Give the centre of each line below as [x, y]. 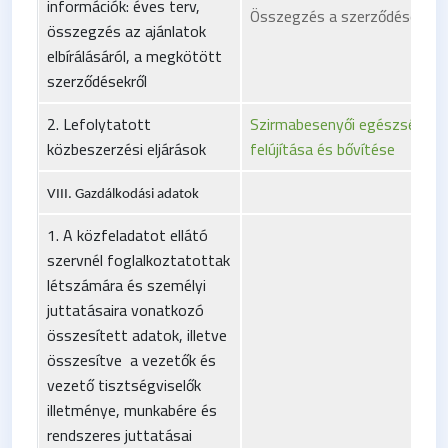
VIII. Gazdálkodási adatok [123, 194]
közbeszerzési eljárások [126, 148]
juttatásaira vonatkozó [125, 309]
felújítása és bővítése [322, 148]
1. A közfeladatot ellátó [127, 234]
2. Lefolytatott [99, 123]
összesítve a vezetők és [131, 359]
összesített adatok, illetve [137, 334]
